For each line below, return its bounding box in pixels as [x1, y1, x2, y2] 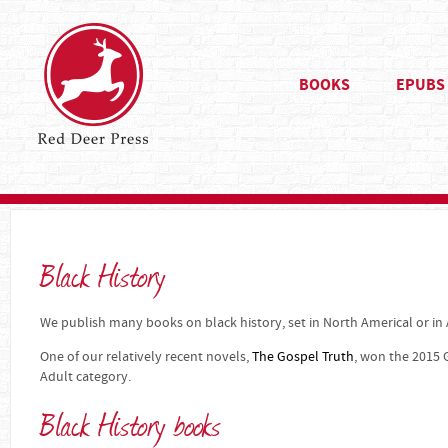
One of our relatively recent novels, [40, 348, 252, 366]
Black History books [40, 403, 221, 443]
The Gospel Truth [252, 348, 354, 366]
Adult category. [40, 368, 131, 386]
